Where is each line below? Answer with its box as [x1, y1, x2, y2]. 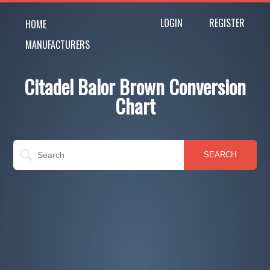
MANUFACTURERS [25, 37, 90, 52]
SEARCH [204, 150, 237, 159]
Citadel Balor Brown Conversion [24, 72, 246, 101]
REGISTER [209, 16, 245, 30]
